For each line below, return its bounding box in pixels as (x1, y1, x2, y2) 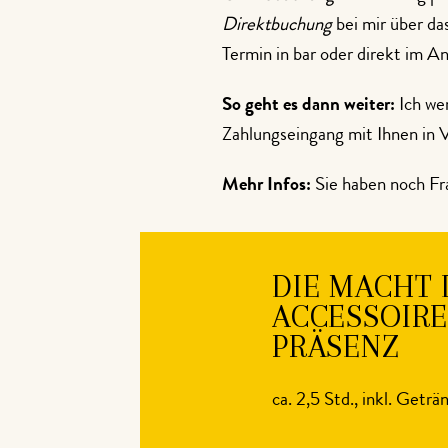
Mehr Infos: (222, 176, 311, 196)
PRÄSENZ (272, 327, 400, 365)
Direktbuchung (222, 16, 332, 36)
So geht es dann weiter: (222, 96, 395, 116)
